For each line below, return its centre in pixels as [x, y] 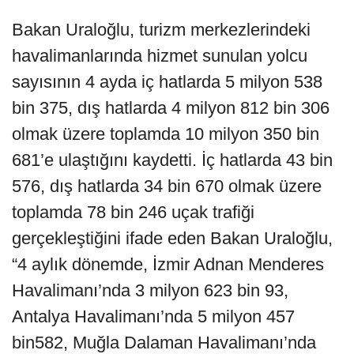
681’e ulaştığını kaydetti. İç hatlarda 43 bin [172, 160]
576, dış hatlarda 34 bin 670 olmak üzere [167, 186]
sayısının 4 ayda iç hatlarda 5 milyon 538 [167, 82]
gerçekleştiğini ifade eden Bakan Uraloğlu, [172, 239]
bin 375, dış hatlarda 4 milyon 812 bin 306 [171, 108]
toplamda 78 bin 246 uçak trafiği [133, 213]
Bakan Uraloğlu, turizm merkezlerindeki [161, 30]
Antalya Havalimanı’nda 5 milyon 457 [153, 317]
